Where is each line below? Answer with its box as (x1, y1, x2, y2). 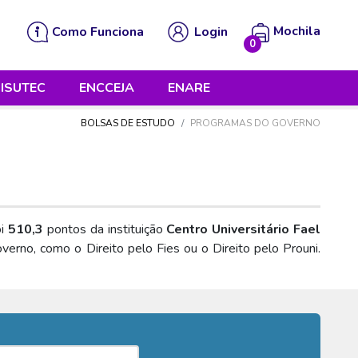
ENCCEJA (79, 79, 134, 97)
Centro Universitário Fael (166, 221, 321, 239)
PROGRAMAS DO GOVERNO (190, 117, 320, 129)
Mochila (273, 22, 320, 41)
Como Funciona (52, 23, 144, 41)
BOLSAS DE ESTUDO (81, 117, 175, 129)
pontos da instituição (43, 221, 167, 239)
